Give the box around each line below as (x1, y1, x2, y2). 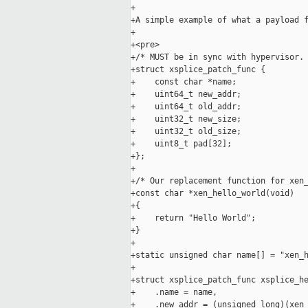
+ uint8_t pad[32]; (131, 139, 241, 149)
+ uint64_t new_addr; (131, 89, 251, 100)
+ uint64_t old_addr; (131, 102, 251, 112)
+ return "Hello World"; (131, 213, 265, 223)
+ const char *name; (131, 77, 246, 87)
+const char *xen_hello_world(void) (131, 188, 304, 199)
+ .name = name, (131, 287, 227, 298)
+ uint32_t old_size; (131, 126, 251, 137)
